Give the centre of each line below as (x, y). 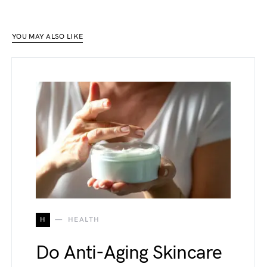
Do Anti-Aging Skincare (129, 253)
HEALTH (84, 219)
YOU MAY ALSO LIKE (48, 36)
